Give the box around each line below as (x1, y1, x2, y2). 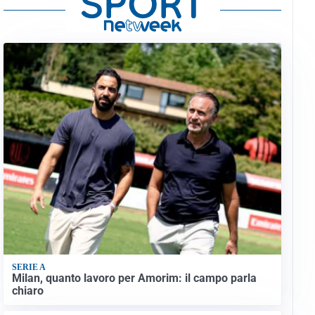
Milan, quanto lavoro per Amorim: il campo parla (11, 271, 257, 285)
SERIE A (11, 262, 46, 273)
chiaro (11, 283, 44, 297)
